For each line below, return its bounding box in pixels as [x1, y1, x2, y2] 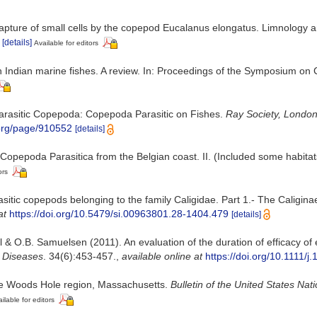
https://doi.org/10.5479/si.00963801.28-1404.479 [9, 207, 229, 219]
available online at [122, 250, 202, 262]
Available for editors [34, 39, 98, 47]
